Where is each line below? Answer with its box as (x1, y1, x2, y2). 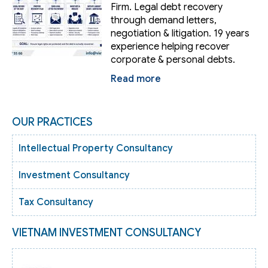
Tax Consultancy (19, 196, 93, 208)
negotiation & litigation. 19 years (111, 27, 249, 39)
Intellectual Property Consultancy (19, 142, 173, 154)
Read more (111, 72, 161, 85)
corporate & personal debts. (111, 53, 235, 66)
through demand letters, (111, 14, 217, 26)
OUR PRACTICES (12, 115, 93, 129)
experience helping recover (111, 40, 230, 53)
